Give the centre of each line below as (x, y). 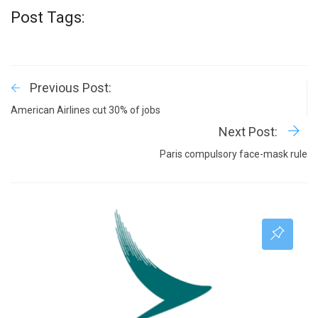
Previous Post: (71, 88)
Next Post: (250, 132)
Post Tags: (48, 18)
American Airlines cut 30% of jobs (86, 110)
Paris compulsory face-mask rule (234, 154)
